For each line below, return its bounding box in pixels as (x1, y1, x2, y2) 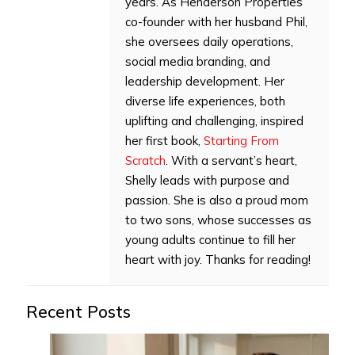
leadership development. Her (125, 74, 284, 90)
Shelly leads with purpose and (125, 173, 289, 189)
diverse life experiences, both (125, 94, 285, 109)
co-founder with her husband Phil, (125, 14, 307, 30)
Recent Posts (26, 301, 131, 323)
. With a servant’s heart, (166, 153, 297, 169)
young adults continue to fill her (125, 232, 296, 248)
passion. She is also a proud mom (125, 193, 308, 208)
